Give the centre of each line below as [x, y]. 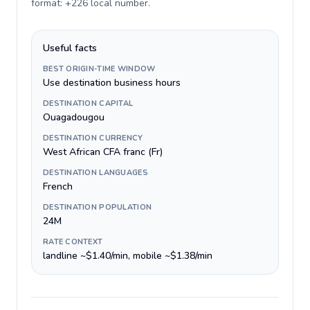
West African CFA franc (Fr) [103, 152]
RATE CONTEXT [73, 242]
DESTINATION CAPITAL [88, 103]
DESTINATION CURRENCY [93, 138]
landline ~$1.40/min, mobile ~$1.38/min [128, 256]
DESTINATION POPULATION [98, 207]
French [58, 186]
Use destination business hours [112, 83]
